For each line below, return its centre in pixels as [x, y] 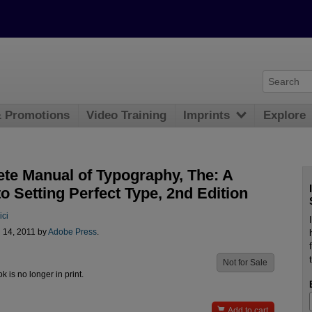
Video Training [127, 116]
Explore [285, 116]
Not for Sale [245, 263]
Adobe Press [72, 232]
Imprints [207, 116]
